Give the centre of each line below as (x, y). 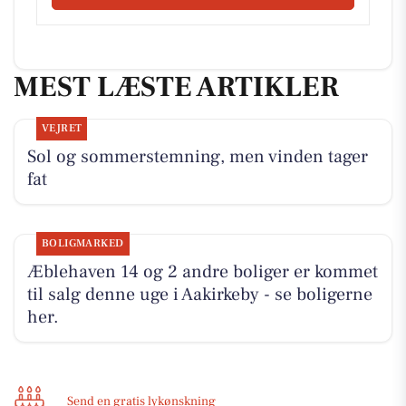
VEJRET (62, 129)
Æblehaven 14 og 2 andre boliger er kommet (202, 272)
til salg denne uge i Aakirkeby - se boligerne (199, 295)
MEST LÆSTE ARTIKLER (176, 87)
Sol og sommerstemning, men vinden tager (197, 157)
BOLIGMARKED (82, 244)
